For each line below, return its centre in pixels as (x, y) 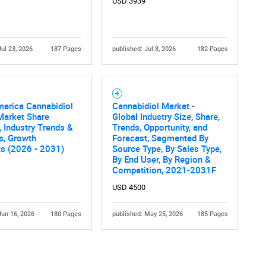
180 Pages (66, 214)
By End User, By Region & (161, 159)
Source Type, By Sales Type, (167, 148)
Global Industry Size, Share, (166, 116)
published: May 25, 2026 (147, 214)
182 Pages (212, 49)
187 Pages (66, 49)
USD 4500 (129, 187)
